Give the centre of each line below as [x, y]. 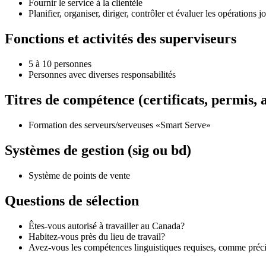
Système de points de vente [79, 175]
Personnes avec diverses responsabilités [102, 75]
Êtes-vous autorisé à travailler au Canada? [107, 226]
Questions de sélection [72, 200]
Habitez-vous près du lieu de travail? [97, 236]
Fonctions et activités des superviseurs [121, 39]
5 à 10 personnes [60, 64]
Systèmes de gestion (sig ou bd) [98, 150]
